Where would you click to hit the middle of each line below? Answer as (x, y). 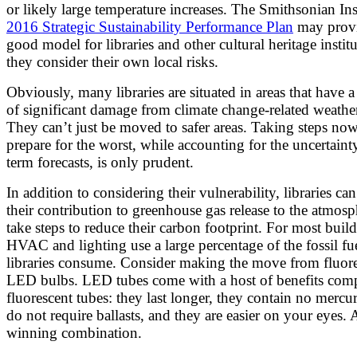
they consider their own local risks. (112, 62)
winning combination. (74, 333)
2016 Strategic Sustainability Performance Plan (150, 27)
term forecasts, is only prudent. (100, 163)
